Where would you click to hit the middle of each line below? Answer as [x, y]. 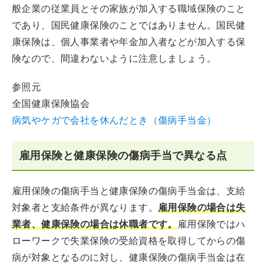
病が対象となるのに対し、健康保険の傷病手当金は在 [129, 257]
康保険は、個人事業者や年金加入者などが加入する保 [129, 42]
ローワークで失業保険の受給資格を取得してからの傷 [129, 241]
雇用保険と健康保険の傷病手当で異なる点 [123, 155]
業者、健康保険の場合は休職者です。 [95, 224]
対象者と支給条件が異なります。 [85, 208]
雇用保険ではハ [211, 224]
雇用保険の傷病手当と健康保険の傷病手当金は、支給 [129, 191]
